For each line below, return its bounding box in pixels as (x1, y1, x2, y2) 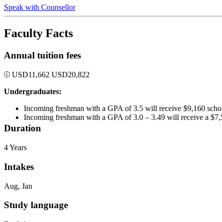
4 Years (4, 143, 27, 152)
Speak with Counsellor (4, 3, 75, 12)
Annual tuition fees (4, 50, 81, 60)
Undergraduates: (4, 87, 61, 96)
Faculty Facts (4, 27, 73, 40)
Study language (4, 200, 68, 211)
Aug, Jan (4, 181, 32, 190)
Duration (4, 123, 41, 134)
